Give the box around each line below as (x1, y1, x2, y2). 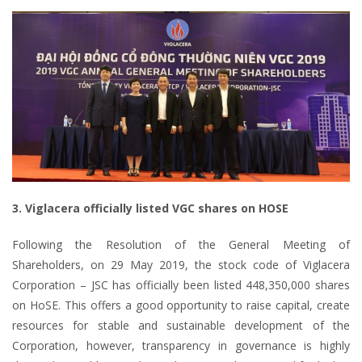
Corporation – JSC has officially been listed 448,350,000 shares (12, 277, 350, 293)
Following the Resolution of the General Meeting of (12, 237, 350, 253)
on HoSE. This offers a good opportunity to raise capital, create (12, 297, 350, 314)
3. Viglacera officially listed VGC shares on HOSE (12, 200, 288, 217)
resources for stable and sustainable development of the (12, 318, 350, 334)
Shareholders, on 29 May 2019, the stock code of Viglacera (12, 257, 350, 273)
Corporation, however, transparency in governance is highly (12, 338, 350, 354)
